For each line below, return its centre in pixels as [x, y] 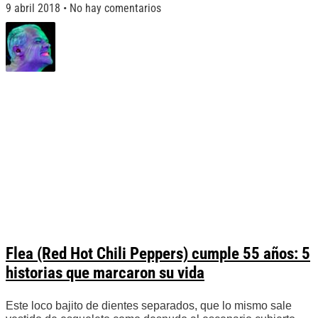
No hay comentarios [114, 9]
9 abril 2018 [34, 9]
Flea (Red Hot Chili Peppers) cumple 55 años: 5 [158, 254]
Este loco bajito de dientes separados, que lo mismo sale [149, 306]
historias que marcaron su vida [105, 273]
